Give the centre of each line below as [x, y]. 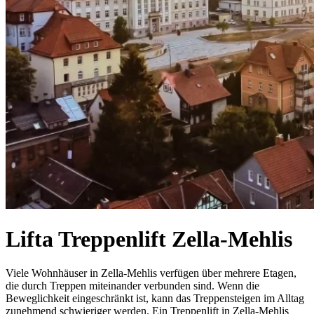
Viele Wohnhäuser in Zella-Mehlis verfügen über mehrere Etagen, [151, 273]
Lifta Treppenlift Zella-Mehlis [149, 239]
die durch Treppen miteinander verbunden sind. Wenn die [132, 286]
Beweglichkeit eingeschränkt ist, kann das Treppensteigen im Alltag [155, 299]
